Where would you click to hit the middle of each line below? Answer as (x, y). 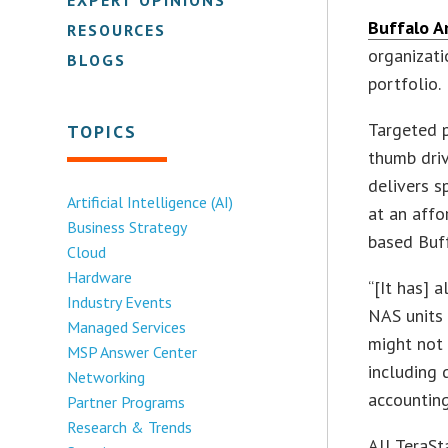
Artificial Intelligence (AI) (150, 201)
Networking (106, 376)
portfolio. (405, 83)
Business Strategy (127, 226)
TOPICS (102, 131)
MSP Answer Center (132, 351)
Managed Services (127, 326)
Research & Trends (130, 426)
